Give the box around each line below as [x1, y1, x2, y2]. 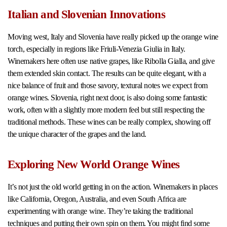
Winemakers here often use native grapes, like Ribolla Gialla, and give [8, 57, 215, 66]
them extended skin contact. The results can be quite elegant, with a [8, 69, 206, 78]
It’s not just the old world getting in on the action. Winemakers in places [8, 182, 218, 192]
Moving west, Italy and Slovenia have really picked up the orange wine [8, 32, 218, 42]
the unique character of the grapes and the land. [8, 130, 146, 139]
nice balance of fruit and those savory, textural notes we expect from [8, 81, 208, 90]
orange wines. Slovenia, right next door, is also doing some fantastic [8, 93, 207, 102]
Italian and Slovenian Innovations [8, 8, 165, 21]
